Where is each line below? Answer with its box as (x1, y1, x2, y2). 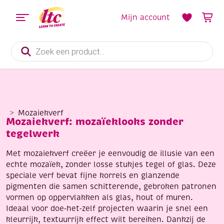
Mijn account (121, 12, 170, 22)
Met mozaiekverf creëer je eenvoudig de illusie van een (6, 149, 214, 158)
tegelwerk (6, 127, 59, 140)
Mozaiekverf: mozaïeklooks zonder (6, 115, 183, 128)
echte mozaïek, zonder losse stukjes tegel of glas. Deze (6, 160, 216, 169)
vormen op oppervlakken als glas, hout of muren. (6, 193, 193, 202)
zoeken (10, 47, 37, 57)
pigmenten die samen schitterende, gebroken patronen (6, 182, 216, 191)
